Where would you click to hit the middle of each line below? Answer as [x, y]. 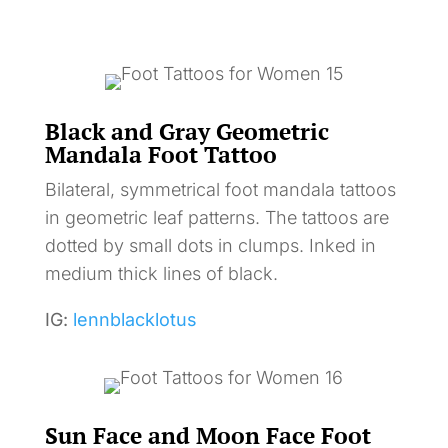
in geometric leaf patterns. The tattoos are [216, 217]
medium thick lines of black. [161, 273]
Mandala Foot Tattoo [160, 154]
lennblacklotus [134, 319]
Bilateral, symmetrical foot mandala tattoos [220, 189]
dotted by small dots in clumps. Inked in [210, 245]
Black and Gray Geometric [186, 131]
